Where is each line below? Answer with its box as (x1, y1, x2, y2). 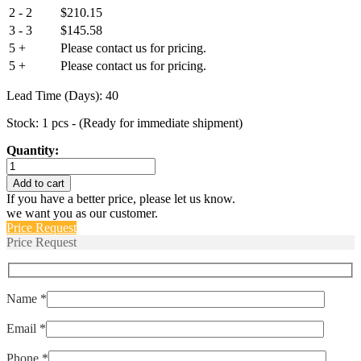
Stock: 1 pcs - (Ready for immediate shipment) (6, 115, 243, 130)
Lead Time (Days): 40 (6, 88, 118, 102)
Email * (6, 322, 46, 336)
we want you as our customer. (6, 205, 158, 220)
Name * (6, 292, 47, 306)
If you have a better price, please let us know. (6, 191, 235, 205)
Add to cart (13, 176, 64, 189)
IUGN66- (6, 156, 56, 171)
